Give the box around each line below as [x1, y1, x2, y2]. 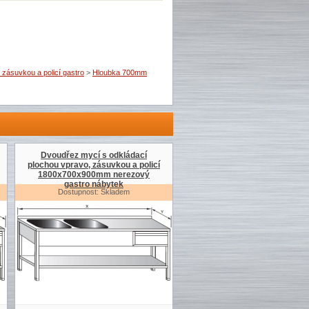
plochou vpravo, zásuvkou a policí [28, 160, 160, 170]
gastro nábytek [64, 179, 123, 189]
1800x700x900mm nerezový [38, 170, 150, 179]
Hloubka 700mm [92, 68, 147, 77]
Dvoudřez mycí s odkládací [41, 150, 147, 160]
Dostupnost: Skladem [58, 188, 130, 196]
